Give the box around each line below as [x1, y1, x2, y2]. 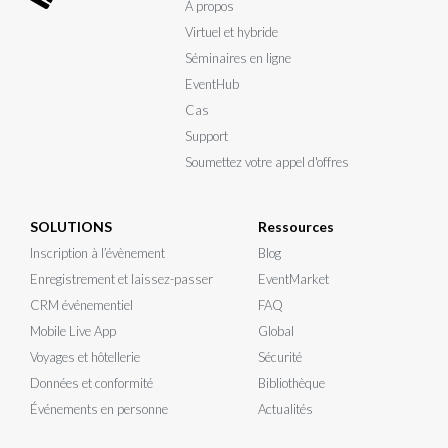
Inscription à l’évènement [30, 245, 165, 262]
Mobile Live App [30, 323, 116, 340]
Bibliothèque [258, 375, 325, 392]
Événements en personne [30, 401, 168, 418]
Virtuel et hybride [185, 24, 278, 41]
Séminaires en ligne [185, 50, 291, 67]
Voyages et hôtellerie [30, 349, 140, 366]
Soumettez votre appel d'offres [185, 154, 349, 171]
